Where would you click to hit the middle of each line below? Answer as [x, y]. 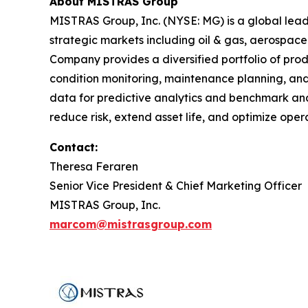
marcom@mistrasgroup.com [131, 224]
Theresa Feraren [94, 166]
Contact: [74, 147]
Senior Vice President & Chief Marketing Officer [176, 185]
